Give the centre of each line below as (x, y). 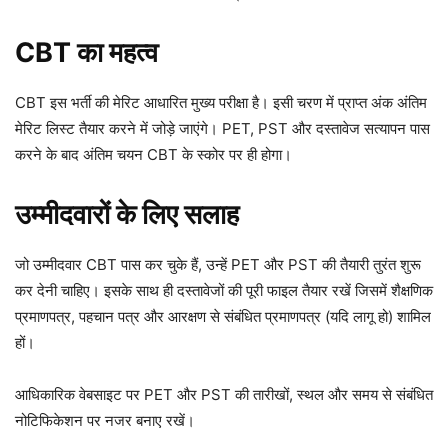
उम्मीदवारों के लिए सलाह (127, 214)
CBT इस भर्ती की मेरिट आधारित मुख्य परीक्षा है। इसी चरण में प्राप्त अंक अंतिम (221, 102)
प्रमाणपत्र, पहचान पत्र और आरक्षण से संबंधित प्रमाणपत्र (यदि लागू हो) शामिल (223, 316)
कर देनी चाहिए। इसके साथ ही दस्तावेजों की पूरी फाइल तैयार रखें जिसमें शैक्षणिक (224, 290)
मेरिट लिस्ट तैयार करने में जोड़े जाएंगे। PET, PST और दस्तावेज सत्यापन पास (222, 128)
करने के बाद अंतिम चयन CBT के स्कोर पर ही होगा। (153, 154)
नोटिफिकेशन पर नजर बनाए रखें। (105, 420)
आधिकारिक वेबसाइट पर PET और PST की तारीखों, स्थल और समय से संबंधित (224, 394)
